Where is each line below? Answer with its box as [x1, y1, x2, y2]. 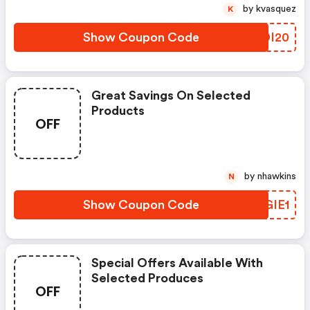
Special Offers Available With [91, 257, 263, 269]
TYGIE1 [248, 199, 289, 211]
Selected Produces [91, 272, 203, 284]
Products [91, 104, 145, 117]
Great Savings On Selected [91, 89, 250, 102]
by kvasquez [256, 4, 296, 14]
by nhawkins [257, 172, 296, 181]
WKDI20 [239, 31, 289, 44]
